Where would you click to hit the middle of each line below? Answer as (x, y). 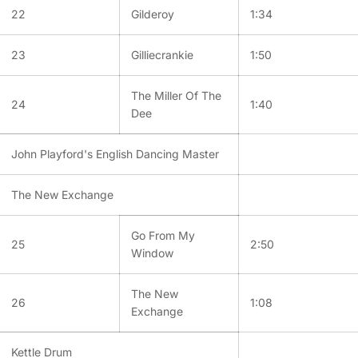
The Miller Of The (176, 95)
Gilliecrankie (162, 54)
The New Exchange (62, 194)
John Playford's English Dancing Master (115, 153)
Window (152, 253)
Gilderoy (153, 14)
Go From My (163, 235)
